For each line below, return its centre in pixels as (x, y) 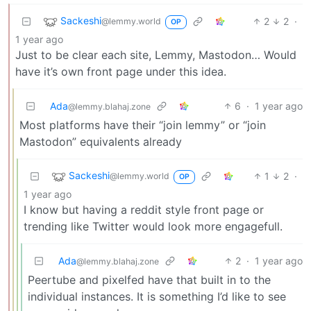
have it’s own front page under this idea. (121, 71)
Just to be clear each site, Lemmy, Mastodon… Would (156, 54)
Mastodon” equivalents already (101, 141)
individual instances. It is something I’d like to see (157, 296)
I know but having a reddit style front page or (144, 209)
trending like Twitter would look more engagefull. (153, 226)
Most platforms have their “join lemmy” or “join (143, 125)
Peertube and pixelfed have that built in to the (149, 279)
